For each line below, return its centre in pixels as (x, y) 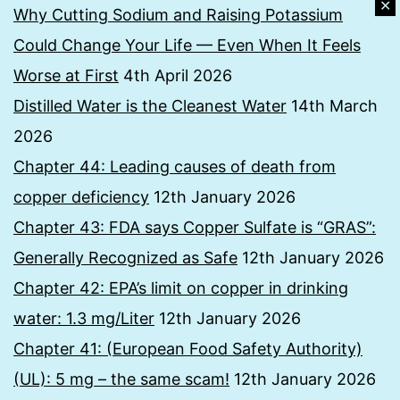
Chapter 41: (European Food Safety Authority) (188, 349)
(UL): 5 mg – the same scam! (121, 379)
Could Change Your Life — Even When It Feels (187, 46)
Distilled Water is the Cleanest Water (150, 106)
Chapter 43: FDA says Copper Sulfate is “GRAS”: (195, 228)
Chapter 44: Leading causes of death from (175, 167)
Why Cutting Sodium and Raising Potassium (178, 15)
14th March (334, 106)
